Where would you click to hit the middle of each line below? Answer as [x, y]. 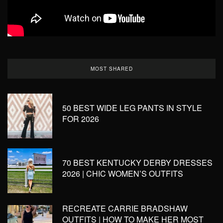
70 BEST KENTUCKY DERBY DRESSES [137, 163]
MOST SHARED [111, 69]
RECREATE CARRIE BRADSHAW [125, 208]
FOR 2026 [81, 119]
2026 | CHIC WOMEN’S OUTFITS [123, 173]
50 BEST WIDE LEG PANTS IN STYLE [132, 108]
